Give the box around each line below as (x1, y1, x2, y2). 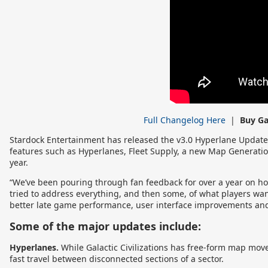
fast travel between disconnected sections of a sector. (10, 253, 224, 264)
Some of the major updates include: (10, 219, 201, 233)
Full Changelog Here (144, 114, 226, 126)
